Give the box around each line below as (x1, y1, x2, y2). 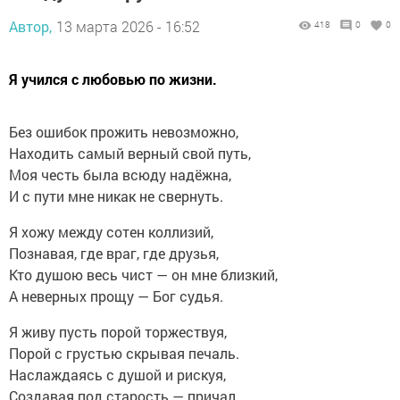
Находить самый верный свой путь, (9, 144, 251, 163)
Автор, (9, 17, 52, 37)
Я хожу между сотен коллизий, (9, 222, 213, 242)
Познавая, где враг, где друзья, (9, 244, 219, 263)
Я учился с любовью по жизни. (9, 70, 217, 89)
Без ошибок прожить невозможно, (9, 122, 238, 142)
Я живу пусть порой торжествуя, (9, 322, 227, 342)
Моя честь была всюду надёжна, (9, 165, 231, 185)
